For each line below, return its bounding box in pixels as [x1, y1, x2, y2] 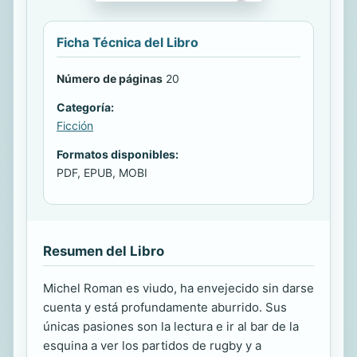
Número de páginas [57, 71, 163, 85]
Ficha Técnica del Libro [57, 33, 198, 50]
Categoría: [57, 100, 114, 114]
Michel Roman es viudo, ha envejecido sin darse [43, 280, 314, 296]
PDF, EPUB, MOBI [57, 165, 147, 179]
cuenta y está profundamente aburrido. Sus [43, 299, 287, 315]
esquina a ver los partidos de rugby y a [43, 337, 261, 353]
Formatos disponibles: [57, 147, 178, 161]
